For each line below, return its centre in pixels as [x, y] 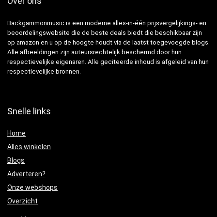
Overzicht [23, 201]
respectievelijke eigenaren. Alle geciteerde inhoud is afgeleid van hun [108, 62]
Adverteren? [26, 174]
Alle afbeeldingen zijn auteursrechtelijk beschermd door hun [94, 52]
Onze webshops [32, 188]
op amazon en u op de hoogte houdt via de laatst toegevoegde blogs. [108, 43]
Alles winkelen [29, 147]
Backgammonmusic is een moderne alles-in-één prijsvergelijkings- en [107, 23]
